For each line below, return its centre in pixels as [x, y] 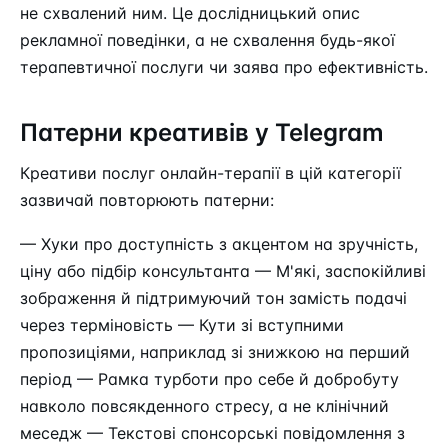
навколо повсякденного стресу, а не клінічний [204, 406]
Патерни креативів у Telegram [202, 132]
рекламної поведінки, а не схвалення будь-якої [207, 39]
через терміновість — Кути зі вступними [182, 325]
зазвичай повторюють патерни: [147, 199]
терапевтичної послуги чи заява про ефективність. [224, 66]
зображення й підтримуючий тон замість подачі [213, 298]
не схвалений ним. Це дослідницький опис [190, 12]
